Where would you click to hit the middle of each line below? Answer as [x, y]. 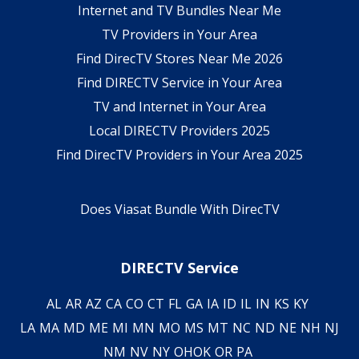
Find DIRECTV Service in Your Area [179, 82]
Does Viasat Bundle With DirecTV [179, 209]
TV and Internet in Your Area [179, 106]
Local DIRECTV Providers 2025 [179, 130]
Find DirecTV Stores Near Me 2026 [179, 58]
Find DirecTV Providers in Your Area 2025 [179, 154]
